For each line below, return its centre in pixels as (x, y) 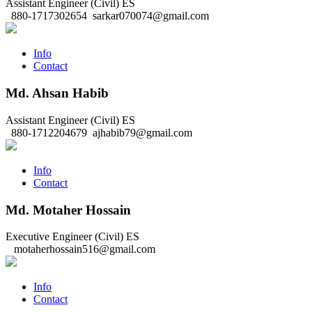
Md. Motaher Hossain (68, 210)
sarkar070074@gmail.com (149, 16)
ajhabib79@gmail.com (141, 132)
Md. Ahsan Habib (57, 93)
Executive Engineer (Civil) (64, 237)
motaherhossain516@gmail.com (83, 249)
